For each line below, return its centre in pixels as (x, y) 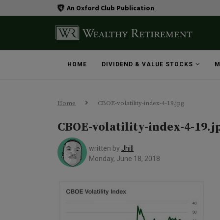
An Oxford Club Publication (110, 8)
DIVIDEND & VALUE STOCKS (147, 64)
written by (105, 148)
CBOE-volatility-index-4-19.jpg (141, 103)
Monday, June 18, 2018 (124, 159)
